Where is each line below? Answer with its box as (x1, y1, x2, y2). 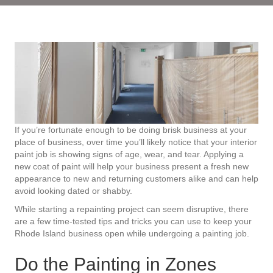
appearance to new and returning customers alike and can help (15, 173, 258, 183)
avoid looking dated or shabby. (15, 185, 132, 196)
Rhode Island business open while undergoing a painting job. (15, 228, 249, 238)
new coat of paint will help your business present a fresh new (15, 161, 249, 171)
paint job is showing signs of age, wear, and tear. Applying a (15, 149, 244, 159)
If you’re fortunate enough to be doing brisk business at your (15, 124, 247, 135)
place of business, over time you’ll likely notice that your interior (15, 136, 257, 147)
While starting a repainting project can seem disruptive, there (15, 204, 249, 214)
